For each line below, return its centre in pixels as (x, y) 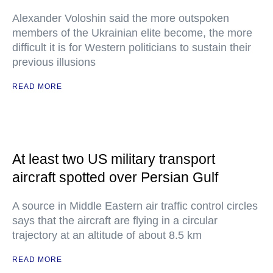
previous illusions (54, 62)
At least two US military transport (114, 159)
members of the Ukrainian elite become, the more (132, 33)
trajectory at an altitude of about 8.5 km (107, 235)
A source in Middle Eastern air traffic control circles (135, 206)
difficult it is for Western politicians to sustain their (132, 48)
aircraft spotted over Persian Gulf (115, 177)
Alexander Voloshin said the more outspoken (121, 18)
